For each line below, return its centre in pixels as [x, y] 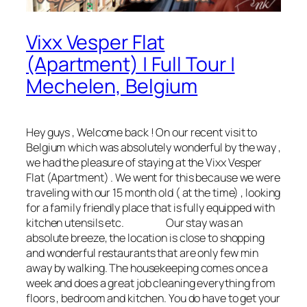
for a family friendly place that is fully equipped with [150, 208]
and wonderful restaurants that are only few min [143, 253]
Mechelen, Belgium [112, 86]
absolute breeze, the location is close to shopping [145, 238]
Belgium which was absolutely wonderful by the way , [153, 148]
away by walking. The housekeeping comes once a [147, 268]
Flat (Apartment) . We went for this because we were [153, 178]
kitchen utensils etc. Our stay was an [135, 223]
